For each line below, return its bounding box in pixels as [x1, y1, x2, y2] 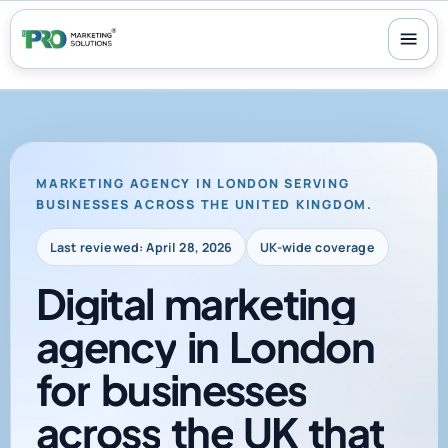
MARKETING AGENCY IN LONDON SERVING [36, 174, 350, 192]
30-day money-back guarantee [220, 11, 389, 26]
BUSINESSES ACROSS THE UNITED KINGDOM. [36, 195, 373, 213]
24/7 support [139, 11, 211, 26]
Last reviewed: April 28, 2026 [49, 238, 233, 256]
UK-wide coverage [260, 238, 375, 256]
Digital [36, 276, 154, 329]
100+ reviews [59, 11, 131, 26]
